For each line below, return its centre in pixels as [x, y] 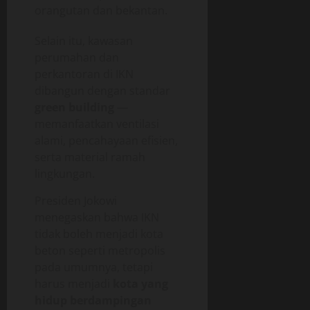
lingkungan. [65, 173]
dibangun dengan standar [102, 90]
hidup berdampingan [93, 300]
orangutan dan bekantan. [101, 10]
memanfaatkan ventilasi [97, 124]
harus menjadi [74, 283]
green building [74, 107]
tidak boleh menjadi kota [99, 234]
